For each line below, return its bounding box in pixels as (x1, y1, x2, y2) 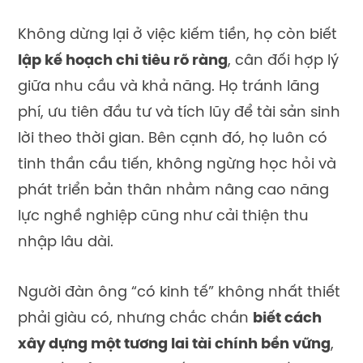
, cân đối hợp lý (228, 53, 339, 70)
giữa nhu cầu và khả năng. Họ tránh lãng (18, 79, 319, 96)
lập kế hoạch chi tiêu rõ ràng (18, 53, 228, 70)
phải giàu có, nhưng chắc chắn (18, 311, 253, 327)
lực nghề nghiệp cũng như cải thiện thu (18, 209, 309, 225)
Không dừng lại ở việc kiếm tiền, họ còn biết (18, 28, 337, 44)
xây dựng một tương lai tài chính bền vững (18, 337, 331, 353)
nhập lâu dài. (18, 235, 113, 251)
